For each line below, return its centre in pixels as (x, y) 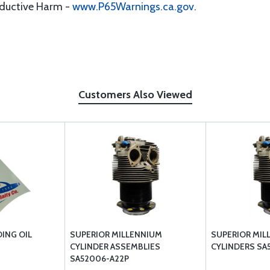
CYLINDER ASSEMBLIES (115, 246)
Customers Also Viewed (135, 95)
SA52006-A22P (99, 259)
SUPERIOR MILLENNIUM (116, 234)
